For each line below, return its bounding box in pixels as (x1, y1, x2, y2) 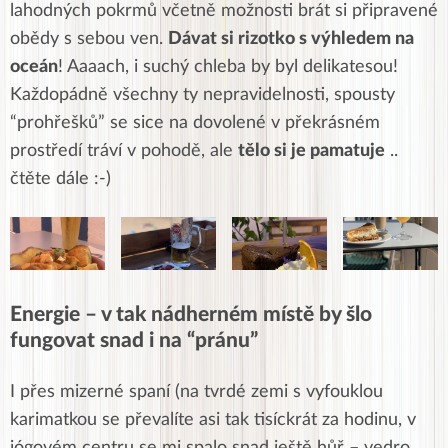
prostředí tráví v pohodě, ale (10, 141, 238, 160)
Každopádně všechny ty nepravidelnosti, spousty (10, 85, 395, 104)
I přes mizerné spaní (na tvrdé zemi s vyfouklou (10, 383, 383, 402)
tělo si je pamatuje (238, 141, 385, 160)
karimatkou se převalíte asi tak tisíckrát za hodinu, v (10, 411, 416, 430)
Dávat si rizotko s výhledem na (168, 29, 414, 48)
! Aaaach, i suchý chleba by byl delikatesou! (58, 57, 398, 76)
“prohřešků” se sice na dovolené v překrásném (10, 113, 380, 132)
